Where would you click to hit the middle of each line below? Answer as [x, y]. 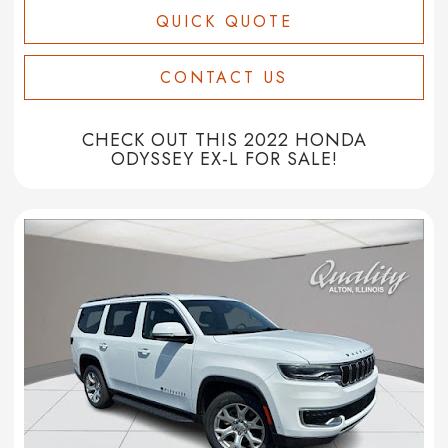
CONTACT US [224, 78]
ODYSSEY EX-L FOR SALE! [224, 159]
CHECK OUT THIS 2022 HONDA [224, 140]
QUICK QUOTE [224, 22]
